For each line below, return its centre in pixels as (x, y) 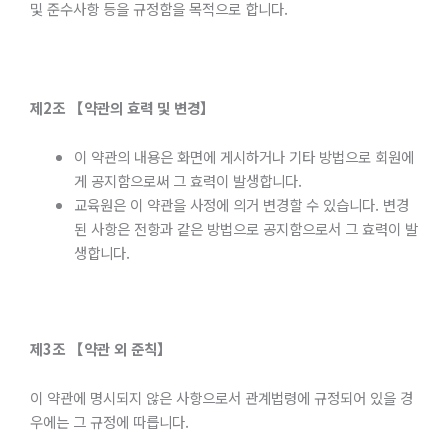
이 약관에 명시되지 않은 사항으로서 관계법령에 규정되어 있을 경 (221, 398)
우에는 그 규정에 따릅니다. (109, 422)
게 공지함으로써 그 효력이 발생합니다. (187, 181)
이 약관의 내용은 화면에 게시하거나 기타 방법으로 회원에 (243, 157)
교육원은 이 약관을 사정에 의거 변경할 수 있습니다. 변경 (241, 205)
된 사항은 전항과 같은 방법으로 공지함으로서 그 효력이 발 (245, 229)
